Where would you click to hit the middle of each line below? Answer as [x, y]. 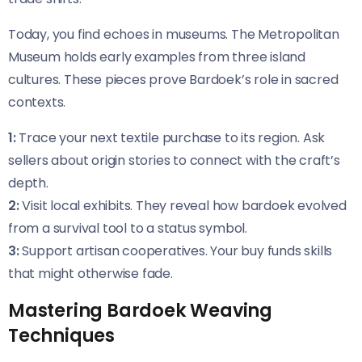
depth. [28, 183]
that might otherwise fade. [90, 274]
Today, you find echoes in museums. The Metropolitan [174, 35]
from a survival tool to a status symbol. [128, 229]
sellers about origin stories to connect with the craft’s [174, 161]
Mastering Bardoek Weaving [140, 311]
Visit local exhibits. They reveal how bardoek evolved [183, 206]
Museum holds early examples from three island [157, 57]
